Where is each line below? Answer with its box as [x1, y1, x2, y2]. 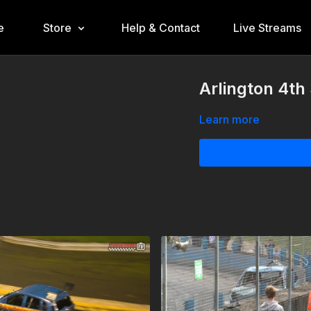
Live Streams [233, 21, 301, 35]
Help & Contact [121, 21, 200, 35]
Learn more [199, 112, 260, 126]
